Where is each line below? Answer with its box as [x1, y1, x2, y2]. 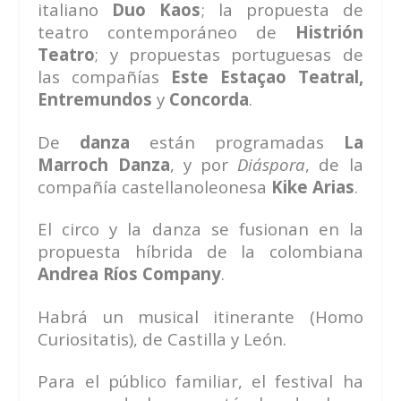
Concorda [165, 88, 250, 111]
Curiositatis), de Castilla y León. [38, 327, 287, 350]
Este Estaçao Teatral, [171, 65, 363, 89]
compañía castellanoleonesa [38, 175, 272, 198]
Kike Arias [271, 175, 355, 198]
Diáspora [237, 152, 306, 175]
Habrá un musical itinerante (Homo [38, 304, 363, 328]
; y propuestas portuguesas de [95, 43, 363, 66]
